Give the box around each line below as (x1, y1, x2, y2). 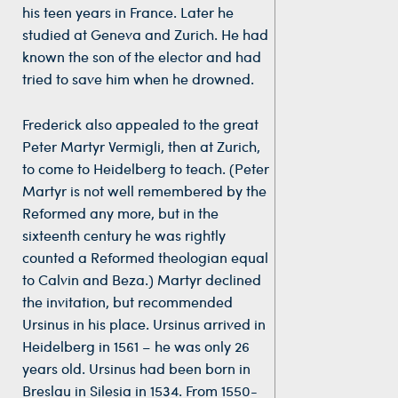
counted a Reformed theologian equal (22, 247, 268, 267)
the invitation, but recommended (22, 291, 233, 311)
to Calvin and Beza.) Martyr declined (22, 269, 261, 289)
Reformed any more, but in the (22, 203, 219, 222)
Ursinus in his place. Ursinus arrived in (22, 314, 266, 333)
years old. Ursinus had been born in (22, 358, 251, 378)
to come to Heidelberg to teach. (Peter (22, 158, 269, 178)
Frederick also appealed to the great (22, 114, 259, 133)
